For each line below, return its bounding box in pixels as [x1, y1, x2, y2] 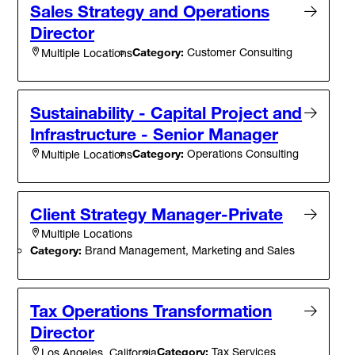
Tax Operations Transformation [30, 300, 272, 322]
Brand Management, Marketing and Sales [82, 243, 295, 258]
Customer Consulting [184, 45, 292, 59]
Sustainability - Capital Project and [30, 102, 302, 124]
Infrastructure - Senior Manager [30, 124, 278, 145]
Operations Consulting [184, 147, 299, 161]
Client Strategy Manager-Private [30, 204, 283, 225]
